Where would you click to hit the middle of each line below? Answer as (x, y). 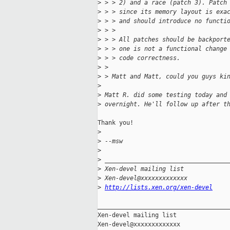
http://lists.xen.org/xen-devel (159, 188)
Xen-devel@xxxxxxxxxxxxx (144, 178)
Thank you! (116, 123)
